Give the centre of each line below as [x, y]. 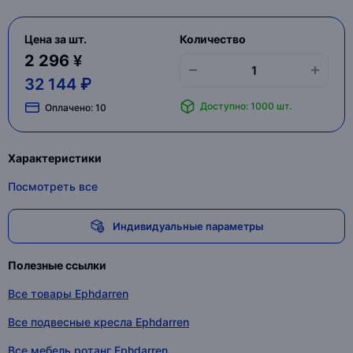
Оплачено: [70, 107]
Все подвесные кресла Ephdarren [98, 322]
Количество [212, 39]
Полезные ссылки [57, 265]
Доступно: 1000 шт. [245, 106]
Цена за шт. [56, 39]
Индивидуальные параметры [188, 226]
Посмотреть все [53, 186]
